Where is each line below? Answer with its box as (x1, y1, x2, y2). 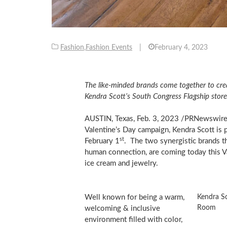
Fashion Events (86, 44, 132, 52)
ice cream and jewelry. (84, 160, 158, 168)
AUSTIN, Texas (84, 115, 133, 123)
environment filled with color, (84, 216, 182, 224)
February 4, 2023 (155, 44, 208, 52)
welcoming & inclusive (84, 205, 160, 213)
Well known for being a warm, (84, 194, 184, 202)
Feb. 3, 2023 (136, 115, 179, 123)
